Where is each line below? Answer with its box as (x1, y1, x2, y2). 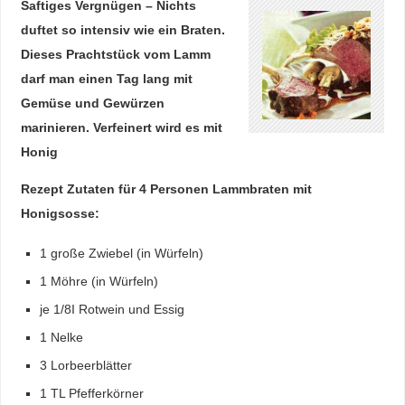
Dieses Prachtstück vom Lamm (20, 46, 211, 61)
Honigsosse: (20, 206, 99, 221)
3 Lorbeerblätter (40, 357, 133, 372)
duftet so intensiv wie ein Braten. (20, 22, 225, 37)
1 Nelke (40, 329, 84, 344)
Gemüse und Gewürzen (20, 95, 165, 110)
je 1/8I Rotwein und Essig (40, 301, 185, 316)
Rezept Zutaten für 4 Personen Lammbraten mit (20, 182, 312, 197)
